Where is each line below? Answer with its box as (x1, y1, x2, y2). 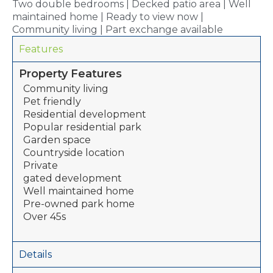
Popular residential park (23, 121, 141, 133)
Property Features (19, 67, 122, 81)
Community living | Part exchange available (12, 24, 223, 36)
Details (19, 249, 52, 261)
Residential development (23, 108, 146, 121)
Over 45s (23, 211, 66, 223)
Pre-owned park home (23, 198, 135, 210)
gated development (23, 172, 122, 185)
